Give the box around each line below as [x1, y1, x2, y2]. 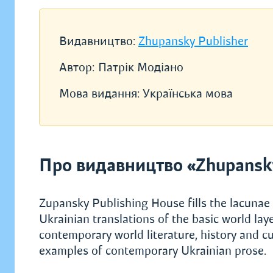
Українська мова [143, 86, 233, 101]
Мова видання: [59, 86, 143, 101]
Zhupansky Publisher [138, 34, 248, 49]
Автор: [59, 60, 94, 75]
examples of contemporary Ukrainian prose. [39, 243, 266, 258]
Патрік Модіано [98, 60, 183, 75]
